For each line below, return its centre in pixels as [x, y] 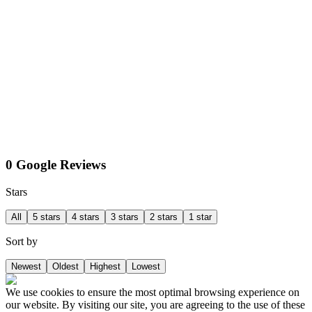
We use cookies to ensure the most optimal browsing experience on [153, 292]
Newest [26, 267]
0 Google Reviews [56, 165]
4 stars [86, 217]
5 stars [47, 217]
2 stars [164, 217]
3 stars [125, 217]
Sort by [22, 242]
